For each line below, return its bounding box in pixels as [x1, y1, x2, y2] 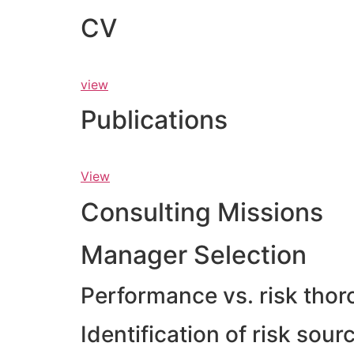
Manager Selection [81, 239, 307, 270]
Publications [81, 104, 228, 136]
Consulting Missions [81, 196, 323, 228]
